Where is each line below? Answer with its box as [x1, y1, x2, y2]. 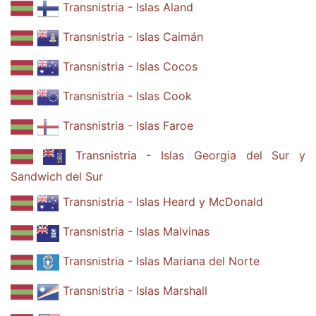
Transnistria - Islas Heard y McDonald [63, 195, 263, 209]
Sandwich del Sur [11, 169, 103, 183]
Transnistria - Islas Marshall [63, 284, 207, 298]
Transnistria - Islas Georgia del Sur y [75, 148, 305, 163]
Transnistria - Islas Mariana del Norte [63, 254, 260, 269]
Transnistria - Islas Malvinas [63, 224, 209, 239]
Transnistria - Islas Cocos [63, 59, 197, 74]
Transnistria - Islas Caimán [63, 30, 203, 44]
